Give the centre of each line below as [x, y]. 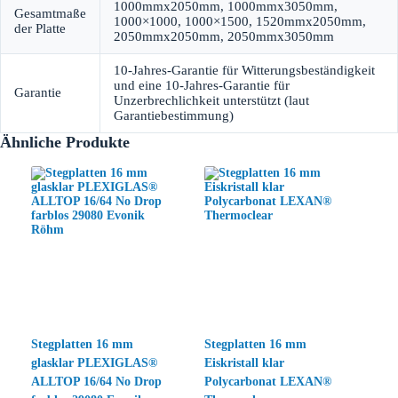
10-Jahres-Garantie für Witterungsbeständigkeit [244, 71]
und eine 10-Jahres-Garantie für [202, 86]
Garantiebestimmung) [174, 116]
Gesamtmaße [50, 14]
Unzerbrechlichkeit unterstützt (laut [211, 101]
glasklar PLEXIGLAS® [94, 363]
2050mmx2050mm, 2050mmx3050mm [224, 37]
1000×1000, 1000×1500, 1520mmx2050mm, [240, 22]
